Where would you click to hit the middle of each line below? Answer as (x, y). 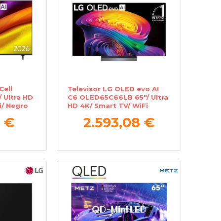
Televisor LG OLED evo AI (113, 89)
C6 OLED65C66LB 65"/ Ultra (118, 97)
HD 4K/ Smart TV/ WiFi (108, 105)
